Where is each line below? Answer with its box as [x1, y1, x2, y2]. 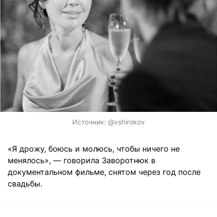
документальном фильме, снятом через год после [8, 167, 201, 177]
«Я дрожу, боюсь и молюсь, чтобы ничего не [8, 144, 180, 154]
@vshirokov [108, 118, 145, 126]
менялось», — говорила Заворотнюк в [8, 155, 155, 166]
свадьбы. [8, 179, 42, 189]
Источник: [72, 118, 108, 126]
